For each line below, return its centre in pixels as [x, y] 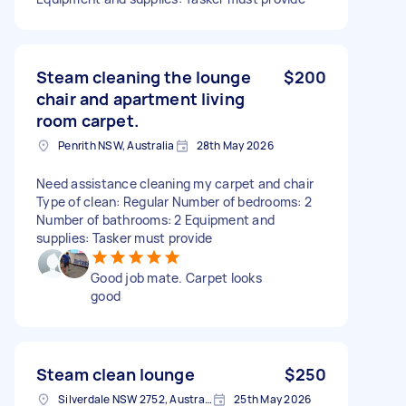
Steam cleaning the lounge [144, 77]
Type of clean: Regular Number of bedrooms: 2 [174, 201]
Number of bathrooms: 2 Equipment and [155, 219]
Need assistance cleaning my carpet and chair [175, 183]
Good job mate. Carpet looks [176, 277]
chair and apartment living [140, 98]
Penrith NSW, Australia [116, 145]
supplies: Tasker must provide [125, 237]
